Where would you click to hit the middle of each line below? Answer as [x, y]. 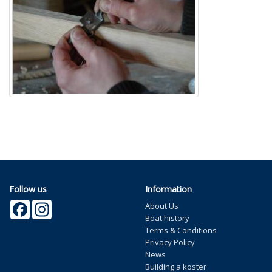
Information [168, 189]
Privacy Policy [170, 242]
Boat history [167, 218]
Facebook [48, 204]
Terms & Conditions [181, 230]
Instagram [70, 204]
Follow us [28, 189]
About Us [162, 206]
